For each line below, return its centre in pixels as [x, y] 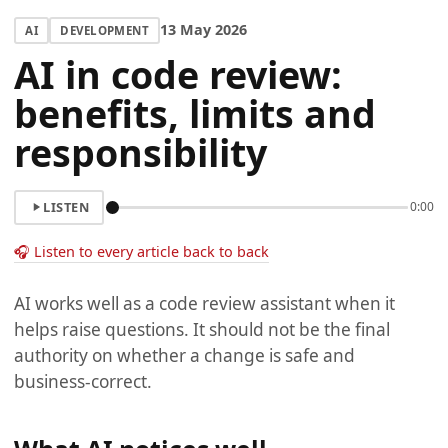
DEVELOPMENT [105, 30]
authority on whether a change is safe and [184, 355]
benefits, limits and [195, 114]
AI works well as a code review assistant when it [204, 303]
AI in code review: [178, 75]
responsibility [140, 153]
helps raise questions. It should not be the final [202, 329]
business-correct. [83, 381]
